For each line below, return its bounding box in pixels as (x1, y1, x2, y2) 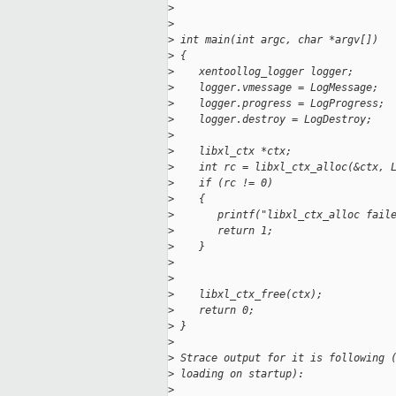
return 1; (174, 225, 273, 238)
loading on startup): (174, 368, 304, 381)
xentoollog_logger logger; (174, 65, 354, 79)
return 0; (174, 304, 255, 317)
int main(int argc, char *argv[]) (174, 34, 378, 47)
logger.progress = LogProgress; (174, 97, 385, 110)
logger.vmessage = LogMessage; (174, 81, 378, 95)
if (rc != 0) (174, 177, 273, 190)
